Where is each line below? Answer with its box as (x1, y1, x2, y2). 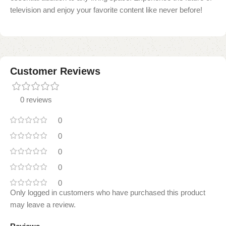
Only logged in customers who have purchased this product (10, 188, 205, 197)
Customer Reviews (10, 66, 100, 77)
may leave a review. (10, 200, 76, 209)
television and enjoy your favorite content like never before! (10, 6, 202, 15)
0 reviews (20, 95, 52, 104)
